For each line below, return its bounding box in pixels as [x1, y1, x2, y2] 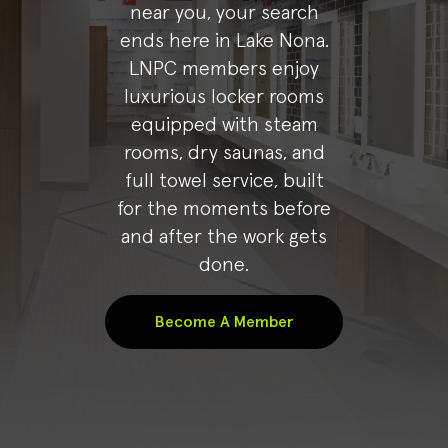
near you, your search [129, 3, 319, 24]
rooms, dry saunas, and [123, 143, 325, 164]
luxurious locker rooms [124, 87, 324, 108]
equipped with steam [130, 115, 318, 136]
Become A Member [155, 314, 293, 331]
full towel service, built [124, 171, 324, 192]
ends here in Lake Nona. [119, 31, 329, 52]
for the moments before [117, 199, 331, 220]
